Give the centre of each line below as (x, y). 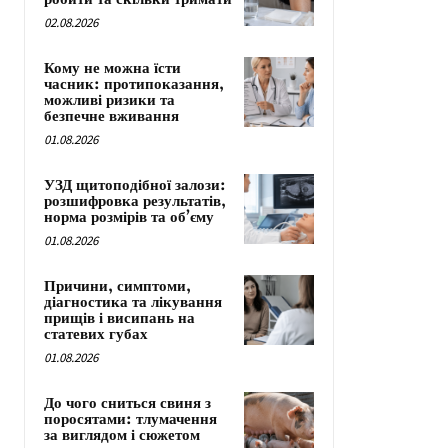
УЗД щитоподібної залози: (135, 185)
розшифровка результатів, (135, 201)
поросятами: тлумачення (130, 419)
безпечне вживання (111, 116)
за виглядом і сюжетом (122, 435)
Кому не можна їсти (112, 68)
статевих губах (96, 334)
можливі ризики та (109, 100)
